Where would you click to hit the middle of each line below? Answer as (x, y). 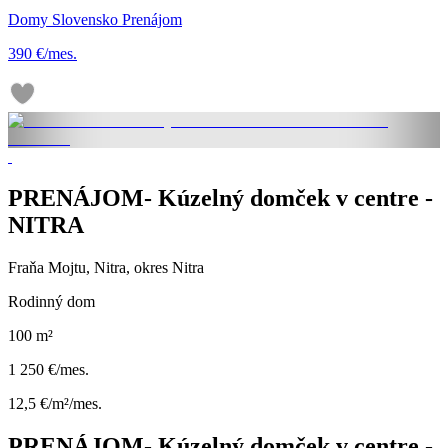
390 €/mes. (42, 53)
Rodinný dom (51, 302)
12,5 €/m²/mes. (55, 404)
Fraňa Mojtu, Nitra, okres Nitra (106, 268)
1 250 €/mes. (48, 370)
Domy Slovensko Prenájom (95, 19)
